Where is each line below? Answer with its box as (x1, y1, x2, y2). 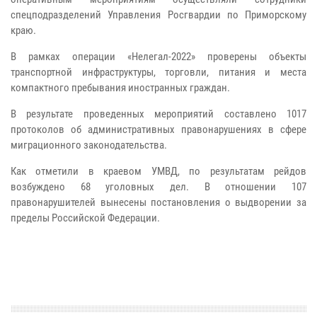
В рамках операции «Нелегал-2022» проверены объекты (11, 50, 306, 64)
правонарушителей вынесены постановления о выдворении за (11, 196, 306, 209)
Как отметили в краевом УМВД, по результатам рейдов (11, 165, 306, 178)
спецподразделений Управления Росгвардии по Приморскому (11, 8, 306, 22)
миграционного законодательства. (11, 139, 167, 152)
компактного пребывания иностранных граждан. (11, 81, 230, 95)
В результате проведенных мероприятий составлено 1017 (11, 108, 306, 121)
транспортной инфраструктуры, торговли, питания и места (11, 66, 306, 79)
